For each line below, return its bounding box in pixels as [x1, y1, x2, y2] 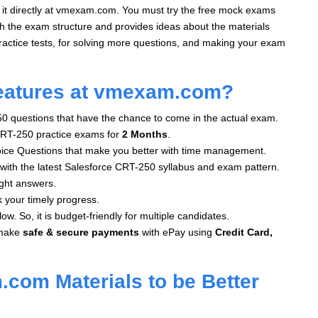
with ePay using [139, 226, 215, 238]
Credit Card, [215, 226, 273, 238]
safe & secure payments [20, 226, 139, 238]
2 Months [122, 128, 168, 140]
